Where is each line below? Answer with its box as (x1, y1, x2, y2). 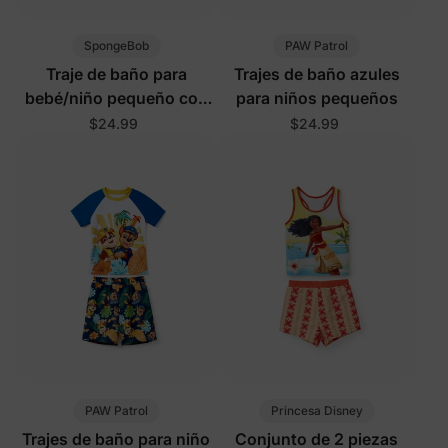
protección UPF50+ (41, 160, 191, 181)
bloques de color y (45, 136, 187, 157)
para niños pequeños (235, 88, 398, 109)
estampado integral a (35, 112, 197, 133)
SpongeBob (83, 38, 149, 54)
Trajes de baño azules (233, 64, 400, 85)
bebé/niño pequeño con (24, 88, 208, 109)
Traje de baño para (45, 64, 187, 85)
